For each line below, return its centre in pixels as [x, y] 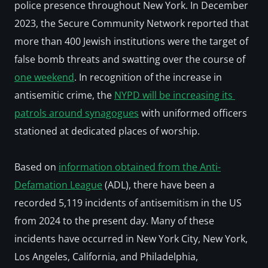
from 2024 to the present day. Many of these [114, 221]
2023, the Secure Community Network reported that [132, 23]
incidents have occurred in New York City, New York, [131, 239]
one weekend [44, 77]
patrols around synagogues [77, 113]
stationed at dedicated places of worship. [107, 131]
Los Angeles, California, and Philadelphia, [106, 257]
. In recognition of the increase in [148, 77]
